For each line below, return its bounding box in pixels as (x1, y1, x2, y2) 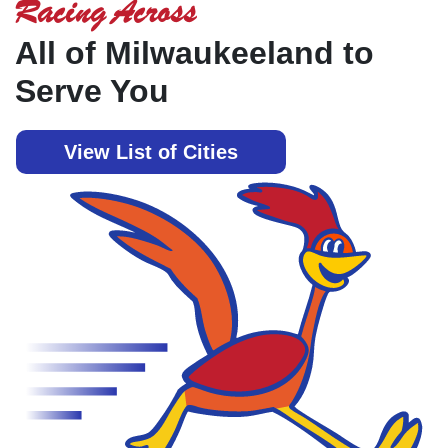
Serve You (15, 72, 169, 109)
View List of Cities (64, 140, 238, 163)
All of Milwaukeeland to (15, 34, 374, 71)
